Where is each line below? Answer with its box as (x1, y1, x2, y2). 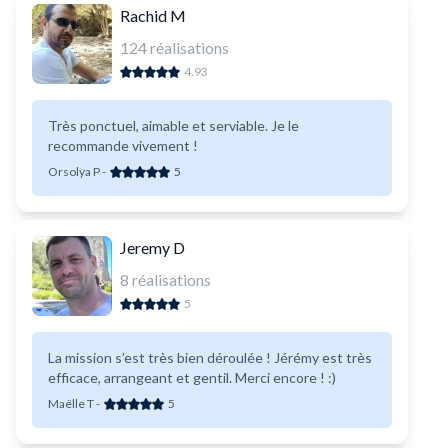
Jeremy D (120, 238, 185, 257)
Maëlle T (48, 396, 94, 411)
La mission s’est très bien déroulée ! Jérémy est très (48, 349, 372, 366)
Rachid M (120, 6, 186, 25)
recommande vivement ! (48, 137, 198, 154)
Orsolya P (48, 164, 100, 179)
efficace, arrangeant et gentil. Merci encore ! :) (48, 369, 336, 386)
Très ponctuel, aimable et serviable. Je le (48, 117, 299, 134)
